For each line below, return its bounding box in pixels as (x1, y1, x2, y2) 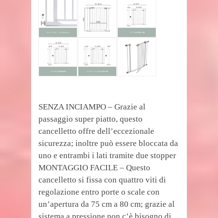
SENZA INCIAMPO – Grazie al (38, 102, 145, 111)
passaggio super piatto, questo (38, 114, 143, 124)
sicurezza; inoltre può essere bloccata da (38, 139, 178, 148)
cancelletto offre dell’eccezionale (38, 127, 154, 136)
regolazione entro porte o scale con (38, 187, 160, 197)
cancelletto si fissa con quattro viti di (38, 175, 166, 184)
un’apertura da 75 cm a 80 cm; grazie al (38, 200, 175, 209)
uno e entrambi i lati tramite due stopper (38, 151, 176, 160)
